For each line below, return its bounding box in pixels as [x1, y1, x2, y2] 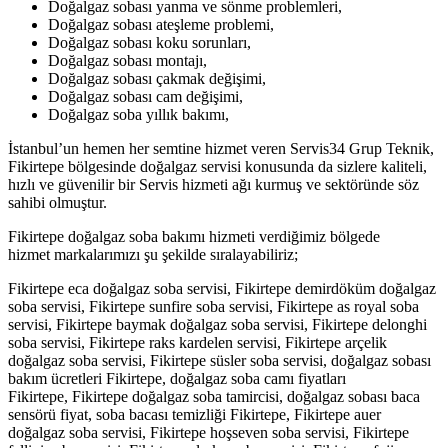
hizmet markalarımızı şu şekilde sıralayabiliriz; [8, 245, 298, 263]
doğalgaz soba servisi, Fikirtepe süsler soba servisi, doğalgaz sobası [8, 351, 431, 369]
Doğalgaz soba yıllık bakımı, [48, 105, 229, 123]
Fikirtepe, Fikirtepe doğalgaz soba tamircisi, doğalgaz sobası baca [8, 387, 420, 405]
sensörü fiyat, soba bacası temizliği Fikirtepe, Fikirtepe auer [8, 405, 381, 423]
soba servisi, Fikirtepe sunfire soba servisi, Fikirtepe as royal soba [8, 297, 419, 315]
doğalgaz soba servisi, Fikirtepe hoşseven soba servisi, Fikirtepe [8, 423, 409, 441]
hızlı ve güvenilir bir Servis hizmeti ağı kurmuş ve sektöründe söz [8, 175, 419, 193]
